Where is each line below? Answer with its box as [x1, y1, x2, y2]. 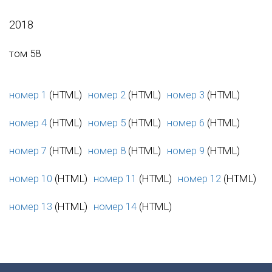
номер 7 [9, 144, 47, 157]
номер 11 [93, 172, 137, 185]
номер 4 [9, 116, 47, 129]
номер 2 [88, 88, 126, 101]
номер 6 [167, 116, 205, 129]
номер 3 [167, 88, 205, 101]
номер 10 [9, 172, 52, 185]
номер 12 [178, 172, 221, 185]
